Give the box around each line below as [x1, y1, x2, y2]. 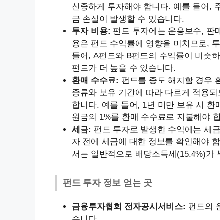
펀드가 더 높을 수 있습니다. [72, 63, 176, 73]
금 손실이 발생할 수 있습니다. [72, 14, 184, 24]
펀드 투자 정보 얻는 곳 [63, 178, 152, 188]
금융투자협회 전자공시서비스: [72, 202, 186, 211]
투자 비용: [72, 27, 110, 36]
